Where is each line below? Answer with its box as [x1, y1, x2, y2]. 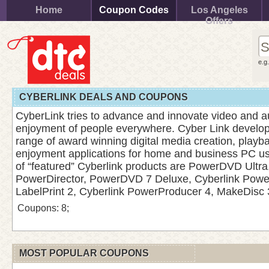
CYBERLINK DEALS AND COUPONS [19, 92, 188, 102]
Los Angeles [190, 5, 248, 15]
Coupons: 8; [17, 203, 69, 213]
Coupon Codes [99, 5, 169, 15]
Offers [205, 16, 233, 26]
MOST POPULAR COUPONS [19, 248, 149, 258]
